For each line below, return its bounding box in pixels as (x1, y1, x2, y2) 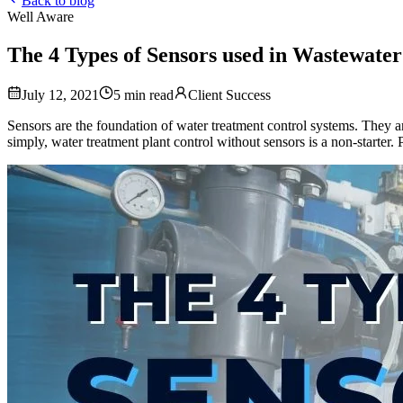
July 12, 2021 (22, 86, 99, 103)
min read (121, 86, 174, 103)
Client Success (188, 86, 271, 103)
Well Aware (7, 9, 74, 24)
